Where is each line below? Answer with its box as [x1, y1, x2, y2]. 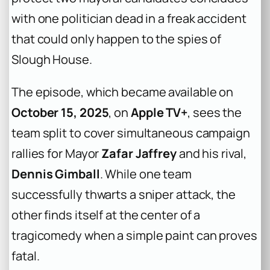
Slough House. [11, 51, 92, 67]
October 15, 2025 [11, 104, 109, 121]
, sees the [187, 104, 242, 121]
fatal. [11, 247, 40, 264]
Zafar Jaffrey [101, 145, 177, 162]
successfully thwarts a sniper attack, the [11, 186, 236, 202]
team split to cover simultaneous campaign [11, 124, 250, 141]
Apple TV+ [130, 104, 188, 121]
